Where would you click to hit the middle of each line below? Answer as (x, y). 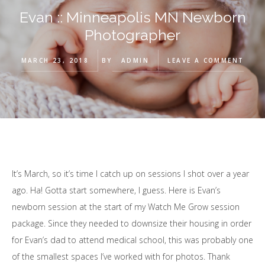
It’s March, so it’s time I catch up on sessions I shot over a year (130, 174)
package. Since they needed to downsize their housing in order (132, 223)
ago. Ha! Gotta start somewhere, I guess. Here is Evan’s (116, 190)
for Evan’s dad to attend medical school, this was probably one (132, 240)
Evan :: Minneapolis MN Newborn (132, 17)
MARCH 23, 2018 (55, 60)
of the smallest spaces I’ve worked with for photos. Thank (121, 256)
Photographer (132, 35)
